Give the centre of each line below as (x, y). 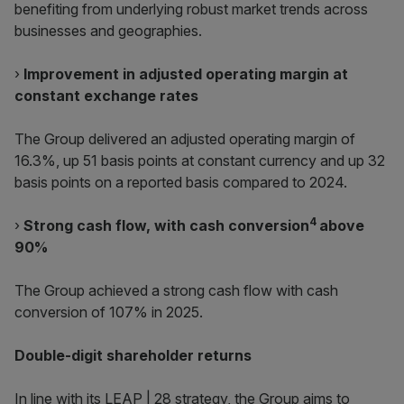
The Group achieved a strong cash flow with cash (176, 290)
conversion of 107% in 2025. (109, 312)
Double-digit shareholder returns (133, 355)
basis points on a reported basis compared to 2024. (181, 182)
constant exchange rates (106, 96)
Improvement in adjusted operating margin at (186, 74)
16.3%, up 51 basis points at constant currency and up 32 (200, 161)
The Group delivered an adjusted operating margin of (185, 139)
